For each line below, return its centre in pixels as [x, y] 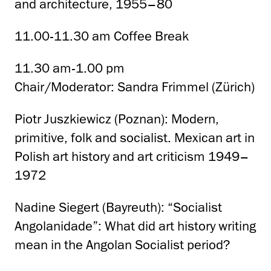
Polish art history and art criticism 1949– [132, 157]
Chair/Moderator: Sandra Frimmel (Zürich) [135, 87]
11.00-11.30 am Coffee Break [102, 36]
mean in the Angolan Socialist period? [122, 245]
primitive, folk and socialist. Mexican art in [135, 138]
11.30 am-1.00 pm [70, 68]
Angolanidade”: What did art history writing [135, 226]
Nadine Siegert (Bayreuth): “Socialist [118, 207]
